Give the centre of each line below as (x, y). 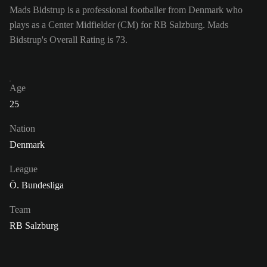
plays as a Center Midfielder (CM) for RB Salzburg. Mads (119, 24)
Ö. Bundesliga (37, 185)
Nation (22, 128)
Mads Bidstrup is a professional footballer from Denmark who (126, 10)
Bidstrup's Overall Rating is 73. (69, 39)
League (24, 169)
